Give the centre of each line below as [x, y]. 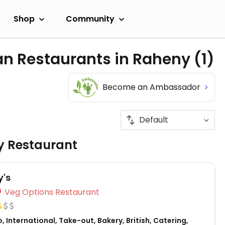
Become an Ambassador [152, 87]
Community [90, 19]
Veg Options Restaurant [77, 192]
